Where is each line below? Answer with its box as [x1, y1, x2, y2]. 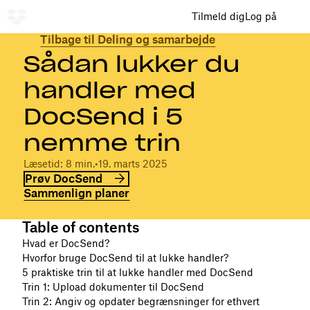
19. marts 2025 [98, 157, 168, 170]
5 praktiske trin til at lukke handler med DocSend [22, 266, 253, 278]
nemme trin [24, 128, 181, 157]
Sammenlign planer [24, 185, 130, 200]
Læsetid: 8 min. [24, 157, 95, 170]
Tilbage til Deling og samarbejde [40, 33, 216, 46]
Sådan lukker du [24, 49, 240, 78]
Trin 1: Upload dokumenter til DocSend [22, 280, 204, 293]
